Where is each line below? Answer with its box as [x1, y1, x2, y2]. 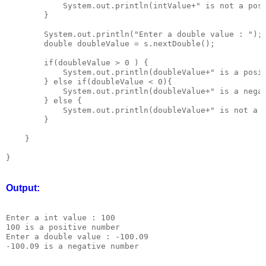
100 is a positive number [6, 223, 120, 232]
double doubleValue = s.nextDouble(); [6, 39, 215, 48]
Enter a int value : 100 [6, 213, 115, 223]
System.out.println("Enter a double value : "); [6, 29, 262, 39]
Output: [6, 182, 40, 193]
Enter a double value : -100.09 [6, 232, 148, 242]
